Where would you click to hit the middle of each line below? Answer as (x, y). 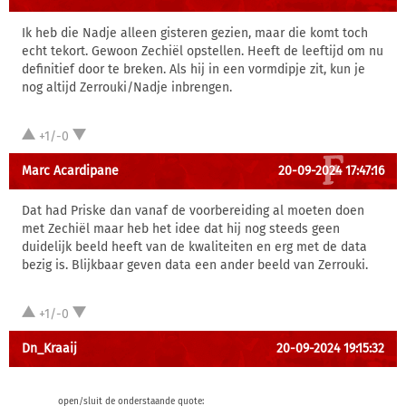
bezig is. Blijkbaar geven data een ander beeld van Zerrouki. (195, 265)
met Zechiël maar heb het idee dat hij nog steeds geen (181, 229)
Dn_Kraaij (49, 348)
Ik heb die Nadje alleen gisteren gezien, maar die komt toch (195, 33)
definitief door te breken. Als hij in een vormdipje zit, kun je (193, 69)
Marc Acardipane (70, 171)
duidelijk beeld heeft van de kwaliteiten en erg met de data (194, 247)
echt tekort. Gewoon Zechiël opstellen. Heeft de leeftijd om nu (203, 51)
